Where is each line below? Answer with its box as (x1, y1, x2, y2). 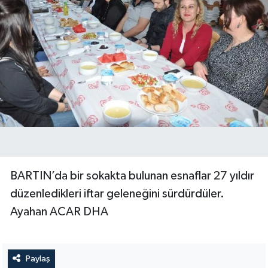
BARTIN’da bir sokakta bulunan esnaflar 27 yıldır (10, 169, 254, 182)
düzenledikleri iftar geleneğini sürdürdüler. (10, 187, 224, 200)
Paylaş (25, 254, 50, 263)
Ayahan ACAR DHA (10, 205, 108, 218)
